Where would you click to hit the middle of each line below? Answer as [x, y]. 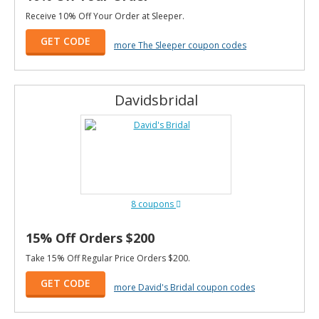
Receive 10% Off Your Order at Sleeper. [105, 16]
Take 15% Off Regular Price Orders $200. [108, 258]
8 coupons [153, 204]
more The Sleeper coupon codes [180, 45]
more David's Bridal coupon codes [184, 287]
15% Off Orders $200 [90, 238]
